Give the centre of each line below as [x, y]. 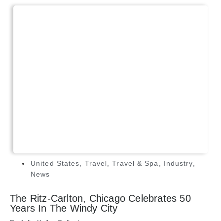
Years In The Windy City [64, 208]
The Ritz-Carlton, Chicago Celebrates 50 [100, 199]
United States [55, 164]
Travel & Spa [135, 164]
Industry [178, 164]
